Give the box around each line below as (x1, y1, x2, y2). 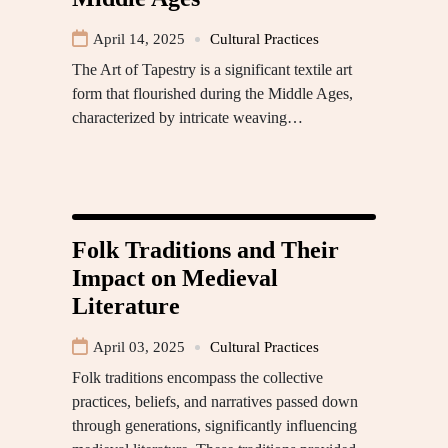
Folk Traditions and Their (72, 237, 339, 264)
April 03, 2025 (93, 339, 185, 356)
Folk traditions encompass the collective (72, 369, 323, 387)
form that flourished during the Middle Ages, (72, 85, 353, 103)
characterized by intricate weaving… (72, 109, 303, 127)
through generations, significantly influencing (72, 417, 357, 435)
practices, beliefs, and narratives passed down (72, 393, 358, 411)
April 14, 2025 (93, 31, 185, 48)
